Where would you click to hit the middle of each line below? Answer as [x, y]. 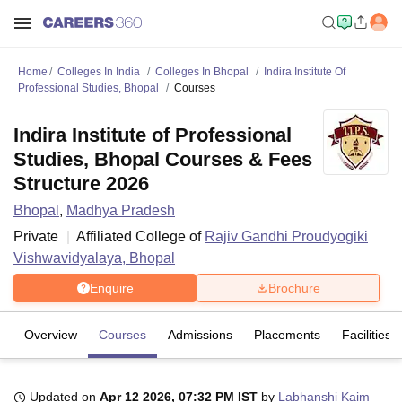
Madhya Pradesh [121, 210]
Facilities [367, 335]
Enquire [111, 288]
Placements [287, 335]
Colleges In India [99, 72]
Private [36, 236]
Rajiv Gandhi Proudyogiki [286, 236]
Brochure [294, 288]
